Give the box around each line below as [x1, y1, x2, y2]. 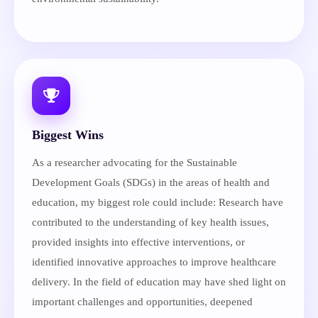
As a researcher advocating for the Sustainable [32, 157, 237, 168]
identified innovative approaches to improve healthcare [32, 256, 276, 268]
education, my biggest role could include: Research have [32, 197, 283, 208]
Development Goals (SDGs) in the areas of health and [32, 177, 270, 188]
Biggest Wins [32, 128, 104, 142]
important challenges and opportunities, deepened [32, 296, 253, 307]
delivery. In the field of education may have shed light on [32, 276, 286, 287]
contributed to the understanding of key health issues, [32, 216, 269, 228]
